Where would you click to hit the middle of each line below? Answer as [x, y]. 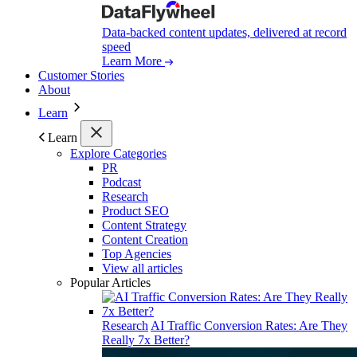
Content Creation [145, 239]
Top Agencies [137, 253]
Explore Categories [118, 153]
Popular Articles [110, 282]
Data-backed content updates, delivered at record [224, 32]
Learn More [132, 61]
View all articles [142, 268]
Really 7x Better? [146, 339]
